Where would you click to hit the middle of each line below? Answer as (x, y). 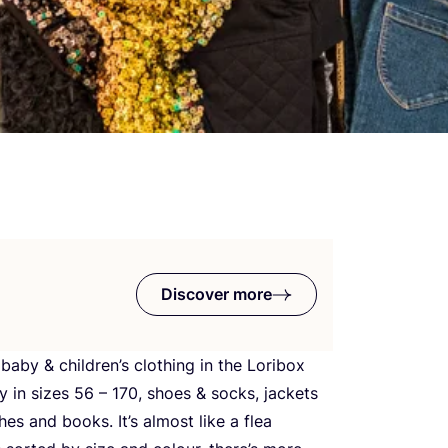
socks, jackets (262, 392)
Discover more (216, 294)
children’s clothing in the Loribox (179, 364)
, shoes (167, 392)
